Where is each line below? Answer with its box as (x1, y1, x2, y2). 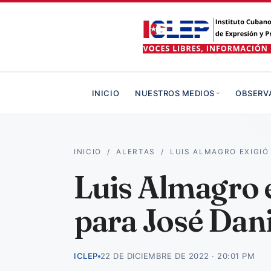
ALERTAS (116, 148, 155, 156)
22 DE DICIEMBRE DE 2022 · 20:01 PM (100, 251, 255, 261)
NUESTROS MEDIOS (135, 88, 215, 98)
